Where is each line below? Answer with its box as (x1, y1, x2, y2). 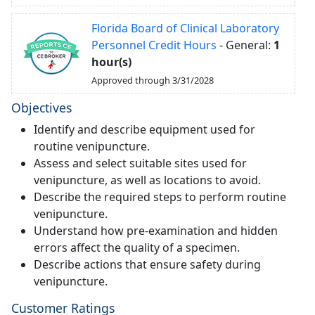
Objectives (11, 98, 72, 116)
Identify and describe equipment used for (34, 121, 255, 137)
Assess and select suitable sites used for (34, 155, 247, 171)
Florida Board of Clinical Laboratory (91, 20, 279, 36)
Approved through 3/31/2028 (91, 73, 214, 86)
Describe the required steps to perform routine (34, 188, 286, 205)
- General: (217, 37, 274, 53)
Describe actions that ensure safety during (34, 256, 261, 272)
